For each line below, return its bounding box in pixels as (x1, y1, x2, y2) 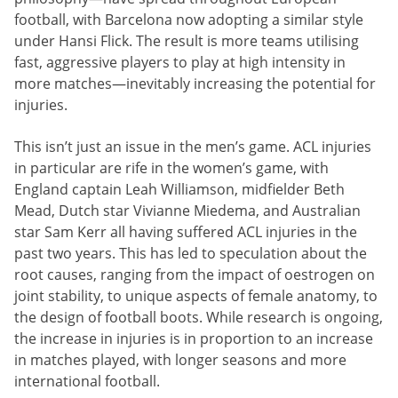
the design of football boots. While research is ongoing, (14, 306, 383, 327)
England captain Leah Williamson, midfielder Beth (14, 179, 345, 199)
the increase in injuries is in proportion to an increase (14, 328, 373, 348)
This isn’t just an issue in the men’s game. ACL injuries (14, 136, 371, 156)
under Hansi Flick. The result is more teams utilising (14, 31, 359, 52)
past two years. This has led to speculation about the (14, 243, 367, 263)
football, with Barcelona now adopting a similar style (14, 10, 363, 30)
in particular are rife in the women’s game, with (14, 157, 329, 178)
